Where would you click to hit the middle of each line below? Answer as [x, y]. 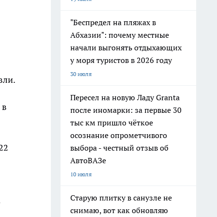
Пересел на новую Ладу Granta [125, 97]
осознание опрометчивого [119, 135]
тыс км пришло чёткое [112, 123]
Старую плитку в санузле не [121, 198]
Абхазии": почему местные [120, 35]
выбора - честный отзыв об [119, 148]
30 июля [81, 74]
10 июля [81, 174]
